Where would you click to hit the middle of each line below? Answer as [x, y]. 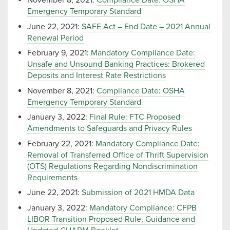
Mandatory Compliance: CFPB [143, 208]
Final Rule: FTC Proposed [135, 117]
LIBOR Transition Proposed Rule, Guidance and [111, 219]
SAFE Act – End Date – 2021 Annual [146, 26]
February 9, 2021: [59, 53]
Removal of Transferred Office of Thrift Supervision [118, 155]
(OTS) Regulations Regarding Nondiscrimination [112, 166]
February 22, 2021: [61, 143]
